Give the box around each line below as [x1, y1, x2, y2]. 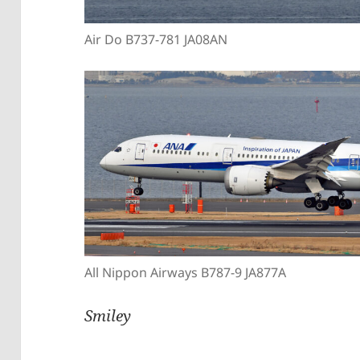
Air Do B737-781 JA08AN [84, 31, 228, 49]
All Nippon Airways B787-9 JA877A [84, 263, 287, 281]
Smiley [84, 305, 132, 326]
